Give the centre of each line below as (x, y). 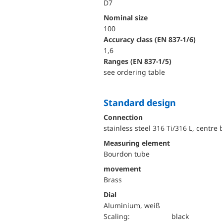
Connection (123, 117)
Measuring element (137, 143)
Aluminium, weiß (132, 205)
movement (122, 169)
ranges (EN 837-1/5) (140, 61)
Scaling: (119, 216)
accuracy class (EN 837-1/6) (152, 39)
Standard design (142, 103)
